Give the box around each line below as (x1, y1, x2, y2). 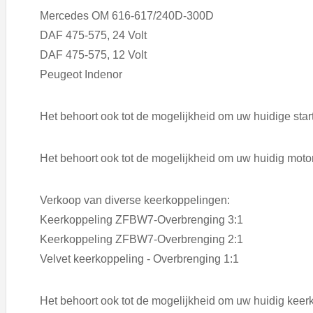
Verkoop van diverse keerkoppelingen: (40, 194, 230, 207)
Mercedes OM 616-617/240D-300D (40, 10, 214, 22)
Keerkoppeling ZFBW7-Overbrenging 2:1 (40, 233, 243, 246)
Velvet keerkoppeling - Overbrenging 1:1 (40, 253, 239, 265)
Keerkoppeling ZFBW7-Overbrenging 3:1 (40, 214, 243, 226)
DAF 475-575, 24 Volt (40, 29, 147, 42)
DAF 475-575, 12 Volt (40, 49, 147, 61)
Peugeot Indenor (40, 68, 122, 81)
